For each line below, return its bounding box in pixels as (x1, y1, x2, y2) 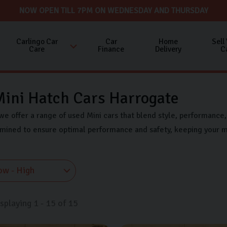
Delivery (155, 44, 181, 55)
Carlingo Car (16, 36, 58, 47)
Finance (98, 44, 125, 55)
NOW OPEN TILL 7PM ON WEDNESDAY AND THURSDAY (19, 6, 208, 16)
